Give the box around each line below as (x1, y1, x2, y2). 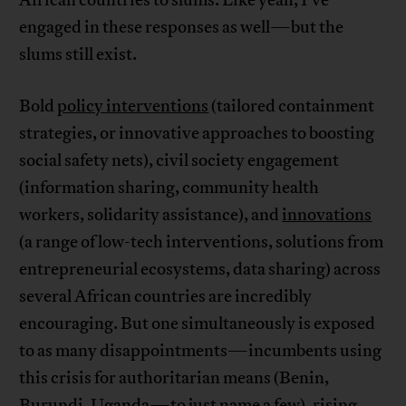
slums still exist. (19, 43, 138, 66)
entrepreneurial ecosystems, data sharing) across (19, 258, 382, 281)
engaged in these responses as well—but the (19, 16, 344, 39)
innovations (282, 204, 372, 227)
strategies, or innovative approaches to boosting (19, 122, 375, 145)
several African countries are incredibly (19, 285, 313, 308)
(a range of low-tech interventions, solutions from (19, 231, 384, 254)
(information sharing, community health (19, 177, 320, 199)
